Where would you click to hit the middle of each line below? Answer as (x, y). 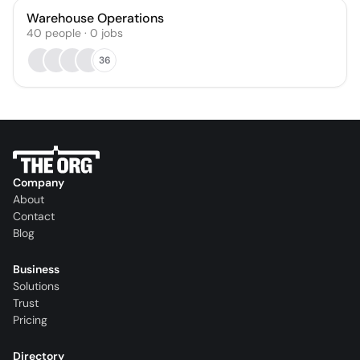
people (63, 33)
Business (36, 270)
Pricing (30, 320)
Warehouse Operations (95, 18)
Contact (34, 217)
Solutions (36, 286)
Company (39, 183)
